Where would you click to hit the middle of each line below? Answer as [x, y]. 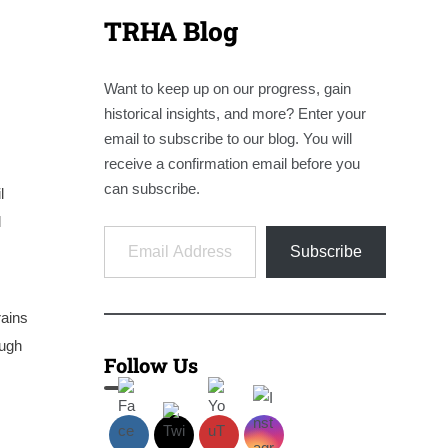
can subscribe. [151, 188]
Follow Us [150, 364]
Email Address [130, 224]
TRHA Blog [170, 30]
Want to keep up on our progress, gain [227, 88]
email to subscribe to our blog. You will [227, 138]
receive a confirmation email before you [231, 163]
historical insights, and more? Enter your [234, 113]
